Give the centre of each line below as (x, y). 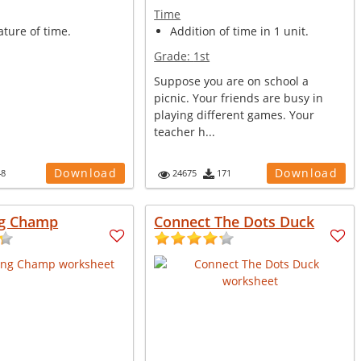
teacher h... (185, 132)
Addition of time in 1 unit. (240, 31)
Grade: (174, 56)
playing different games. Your (234, 115)
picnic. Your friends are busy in (239, 98)
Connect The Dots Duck (234, 222)
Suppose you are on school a (232, 81)
